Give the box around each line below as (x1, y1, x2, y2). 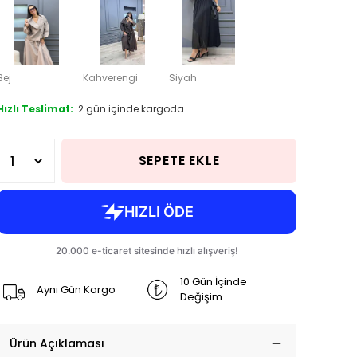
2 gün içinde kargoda (76, 102, 184, 116)
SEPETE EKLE (138, 151, 220, 170)
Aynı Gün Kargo (37, 281, 116, 297)
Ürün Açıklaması (10, 335, 104, 351)
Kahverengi (83, 71, 138, 84)
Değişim (180, 289, 222, 304)
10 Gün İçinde (180, 274, 247, 289)
